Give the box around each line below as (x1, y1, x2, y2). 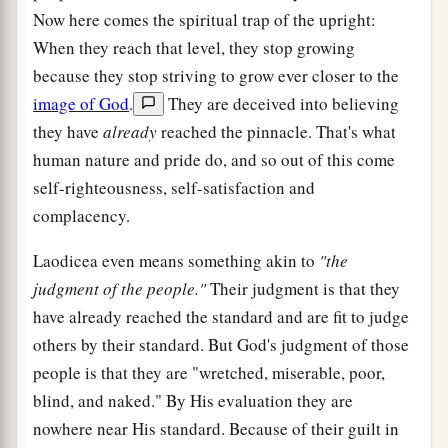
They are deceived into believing (164, 91, 399, 115)
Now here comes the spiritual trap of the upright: (33, 7, 376, 31)
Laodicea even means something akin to (33, 248, 319, 272)
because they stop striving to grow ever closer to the (33, 63, 399, 87)
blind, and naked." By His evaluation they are (33, 388, 353, 412)
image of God (33, 91, 129, 115)
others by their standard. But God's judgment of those (33, 332, 409, 356)
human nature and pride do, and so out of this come (33, 147, 395, 171)
